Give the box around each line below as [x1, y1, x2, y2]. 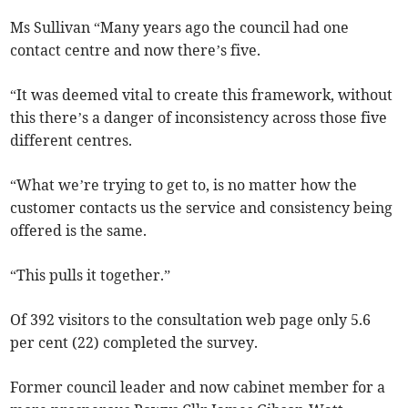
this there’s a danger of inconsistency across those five [10, 108, 388, 127]
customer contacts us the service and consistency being [10, 199, 393, 218]
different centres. [10, 131, 133, 150]
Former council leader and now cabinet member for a [10, 378, 386, 397]
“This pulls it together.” [10, 266, 171, 285]
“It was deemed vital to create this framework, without [10, 86, 393, 105]
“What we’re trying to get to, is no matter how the [10, 176, 358, 195]
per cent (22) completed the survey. [10, 333, 259, 352]
